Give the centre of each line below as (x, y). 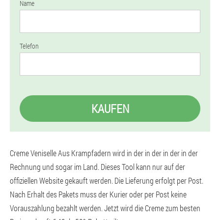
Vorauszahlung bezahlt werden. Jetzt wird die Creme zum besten (105, 208)
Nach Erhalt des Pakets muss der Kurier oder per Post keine (98, 194)
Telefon (29, 46)
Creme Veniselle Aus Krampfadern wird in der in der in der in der (104, 153)
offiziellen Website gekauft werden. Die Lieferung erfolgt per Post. (107, 180)
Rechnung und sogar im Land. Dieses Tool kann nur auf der (97, 167)
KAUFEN (110, 109)
